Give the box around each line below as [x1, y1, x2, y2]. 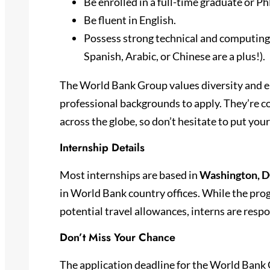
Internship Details [59, 139, 145, 155]
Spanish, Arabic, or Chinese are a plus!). [83, 49, 265, 63]
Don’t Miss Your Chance [59, 229, 175, 245]
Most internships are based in [59, 168, 199, 181]
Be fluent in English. [83, 13, 176, 27]
